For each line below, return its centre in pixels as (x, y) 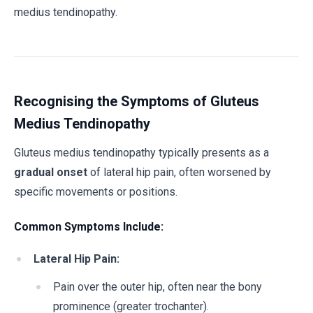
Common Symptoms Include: (89, 227)
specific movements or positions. (96, 192)
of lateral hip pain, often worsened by (179, 172)
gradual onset (51, 172)
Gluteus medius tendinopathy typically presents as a (141, 153)
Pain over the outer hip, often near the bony (158, 287)
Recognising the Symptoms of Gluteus (137, 101)
